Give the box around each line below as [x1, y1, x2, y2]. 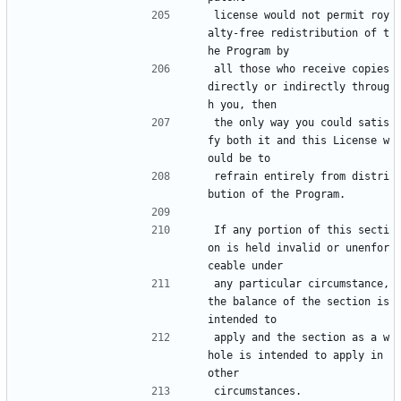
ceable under [208, 260, 283, 273]
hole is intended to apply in [208, 349, 383, 363]
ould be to [208, 152, 270, 166]
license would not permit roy [214, 9, 389, 22]
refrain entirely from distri [214, 170, 389, 183]
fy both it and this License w [208, 134, 389, 148]
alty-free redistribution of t [208, 27, 389, 40]
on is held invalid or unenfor [208, 242, 389, 255]
